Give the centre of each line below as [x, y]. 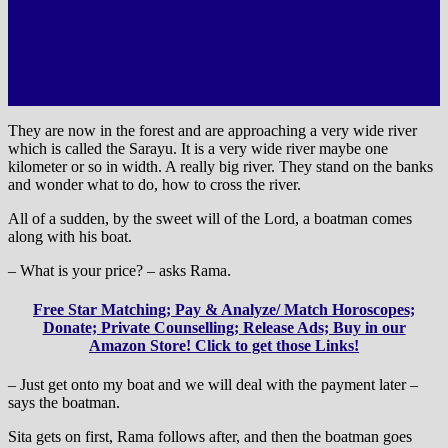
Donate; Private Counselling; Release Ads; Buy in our [224, 327]
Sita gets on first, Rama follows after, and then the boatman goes [210, 436]
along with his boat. [70, 236]
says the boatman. [64, 402]
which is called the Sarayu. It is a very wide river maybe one [198, 148]
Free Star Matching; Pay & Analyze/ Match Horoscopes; [224, 309]
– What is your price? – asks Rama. [119, 270]
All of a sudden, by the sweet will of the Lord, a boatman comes [210, 218]
